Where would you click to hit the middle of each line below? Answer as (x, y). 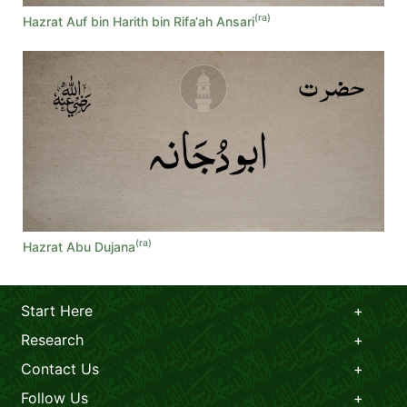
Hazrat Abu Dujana (79, 246)
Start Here (57, 310)
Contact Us (60, 368)
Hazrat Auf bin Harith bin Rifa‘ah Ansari (139, 21)
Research (52, 339)
